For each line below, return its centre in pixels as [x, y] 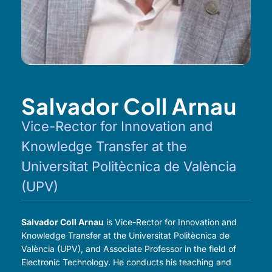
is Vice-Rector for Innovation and [170, 222]
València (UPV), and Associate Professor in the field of [129, 249]
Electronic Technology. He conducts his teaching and [126, 262]
